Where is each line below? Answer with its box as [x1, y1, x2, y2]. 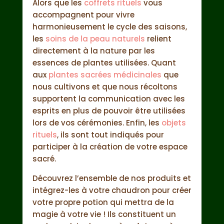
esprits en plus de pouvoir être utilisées [32, 105, 185, 116]
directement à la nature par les [32, 45, 155, 56]
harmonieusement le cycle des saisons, [32, 21, 187, 32]
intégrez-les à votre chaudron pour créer [32, 185, 191, 196]
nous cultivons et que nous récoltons [32, 81, 177, 92]
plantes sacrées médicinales [48, 69, 161, 80]
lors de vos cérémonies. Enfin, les [32, 117, 161, 128]
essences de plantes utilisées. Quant [32, 57, 176, 68]
